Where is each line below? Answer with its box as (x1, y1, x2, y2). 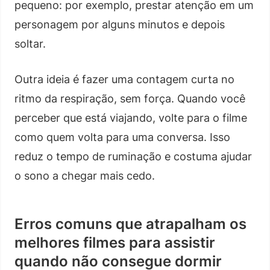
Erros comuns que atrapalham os (14, 215, 246, 233)
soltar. (14, 37, 46, 50)
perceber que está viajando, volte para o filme (14, 111, 247, 124)
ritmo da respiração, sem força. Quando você (14, 92, 245, 105)
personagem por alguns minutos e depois (14, 17, 225, 31)
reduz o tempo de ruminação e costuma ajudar (14, 149, 252, 163)
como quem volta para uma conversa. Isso (14, 130, 230, 143)
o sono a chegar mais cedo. (14, 169, 155, 182)
